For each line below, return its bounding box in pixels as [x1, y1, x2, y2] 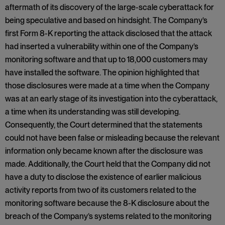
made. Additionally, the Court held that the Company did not [5, 159, 210, 169]
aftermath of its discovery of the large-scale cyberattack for [5, 3, 214, 12]
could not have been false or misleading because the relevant [5, 133, 219, 143]
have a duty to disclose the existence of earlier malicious [5, 172, 201, 182]
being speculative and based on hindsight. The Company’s [5, 16, 207, 25]
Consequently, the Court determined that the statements [5, 120, 202, 130]
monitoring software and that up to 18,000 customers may [5, 55, 207, 64]
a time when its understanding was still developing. [5, 107, 180, 117]
